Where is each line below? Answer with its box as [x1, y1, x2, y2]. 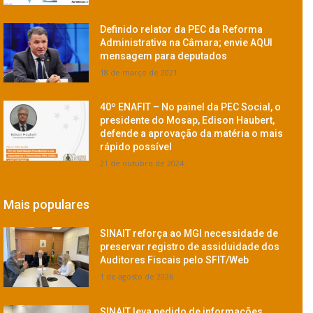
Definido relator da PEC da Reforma [100, 23, 263, 35]
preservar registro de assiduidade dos [100, 241, 280, 253]
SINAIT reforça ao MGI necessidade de [100, 228, 279, 240]
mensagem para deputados [100, 50, 228, 61]
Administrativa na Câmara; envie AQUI [100, 36, 273, 48]
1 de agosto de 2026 [100, 271, 174, 282]
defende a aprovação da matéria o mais [100, 128, 284, 140]
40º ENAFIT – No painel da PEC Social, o [100, 101, 282, 113]
